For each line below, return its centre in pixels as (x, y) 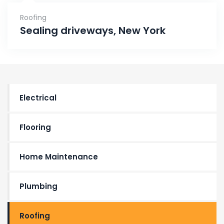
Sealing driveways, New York (93, 30)
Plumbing (38, 186)
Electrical (38, 98)
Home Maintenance (59, 157)
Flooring (35, 127)
